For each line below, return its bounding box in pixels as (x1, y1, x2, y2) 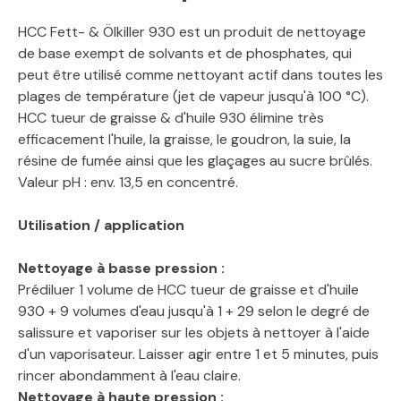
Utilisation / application (18, 216, 184, 235)
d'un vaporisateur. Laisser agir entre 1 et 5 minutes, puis (18, 345, 379, 364)
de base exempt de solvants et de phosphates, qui (18, 44, 352, 64)
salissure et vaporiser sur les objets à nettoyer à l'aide (18, 323, 370, 343)
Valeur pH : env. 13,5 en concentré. (18, 173, 238, 192)
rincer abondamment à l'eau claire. (18, 366, 241, 386)
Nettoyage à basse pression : (18, 259, 225, 278)
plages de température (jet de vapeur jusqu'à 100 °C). (18, 87, 369, 107)
